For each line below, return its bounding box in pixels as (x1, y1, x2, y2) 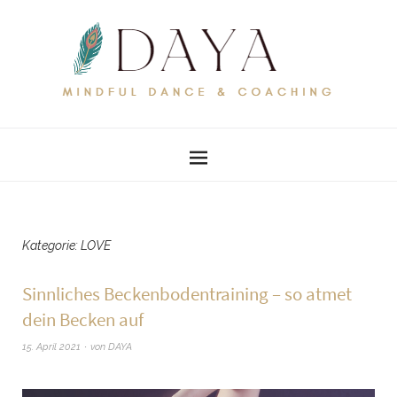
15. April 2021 (22, 341, 81, 353)
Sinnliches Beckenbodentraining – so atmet (22, 282, 352, 306)
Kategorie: (22, 238, 81, 253)
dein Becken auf (22, 307, 144, 331)
